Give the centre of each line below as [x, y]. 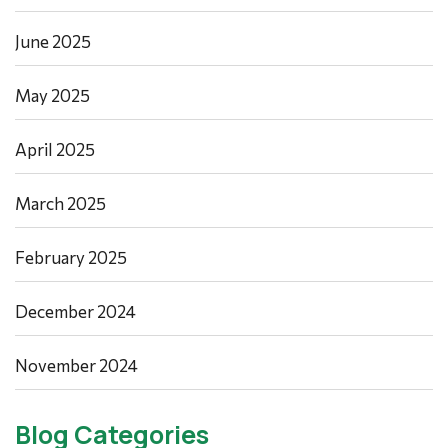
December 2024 [75, 312]
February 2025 [71, 258]
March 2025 [60, 204]
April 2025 [55, 150]
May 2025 [52, 96]
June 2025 [53, 42]
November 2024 [76, 366]
